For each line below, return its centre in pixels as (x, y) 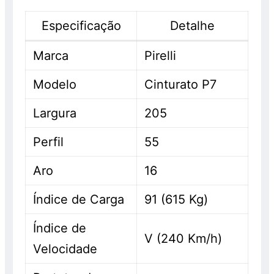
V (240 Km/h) (183, 239)
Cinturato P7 (181, 85)
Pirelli (161, 56)
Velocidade (65, 249)
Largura (55, 113)
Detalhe (193, 26)
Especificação (81, 26)
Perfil (49, 142)
